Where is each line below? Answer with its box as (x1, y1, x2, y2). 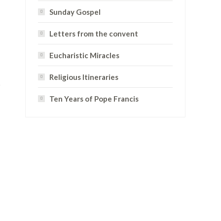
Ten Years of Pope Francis (49, 94, 139, 103)
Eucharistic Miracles (49, 51, 119, 60)
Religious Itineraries (49, 73, 118, 81)
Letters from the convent (49, 29, 138, 38)
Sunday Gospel (49, 7, 101, 16)
